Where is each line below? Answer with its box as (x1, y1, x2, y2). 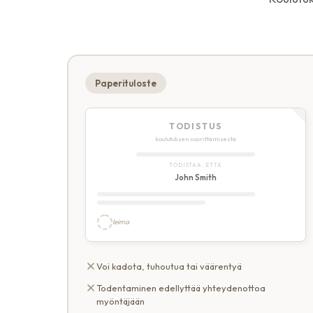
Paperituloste (95, 77, 156, 89)
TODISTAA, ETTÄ (169, 161, 222, 168)
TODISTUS (168, 120, 223, 131)
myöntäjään (96, 295, 145, 307)
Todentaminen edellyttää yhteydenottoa (96, 282, 265, 293)
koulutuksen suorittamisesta (155, 134, 236, 143)
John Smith (175, 172, 217, 182)
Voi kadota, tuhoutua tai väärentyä (96, 260, 242, 272)
